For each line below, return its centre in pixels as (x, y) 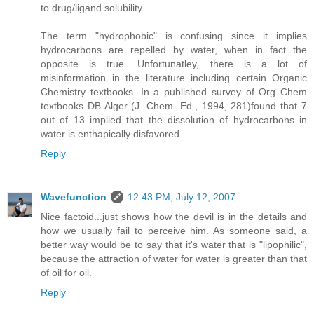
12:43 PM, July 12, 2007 (182, 197)
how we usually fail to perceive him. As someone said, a (174, 231)
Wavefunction (74, 197)
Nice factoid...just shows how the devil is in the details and (174, 217)
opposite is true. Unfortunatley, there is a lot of (174, 64)
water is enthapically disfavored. (111, 134)
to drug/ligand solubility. (93, 8)
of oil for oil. (66, 273)
